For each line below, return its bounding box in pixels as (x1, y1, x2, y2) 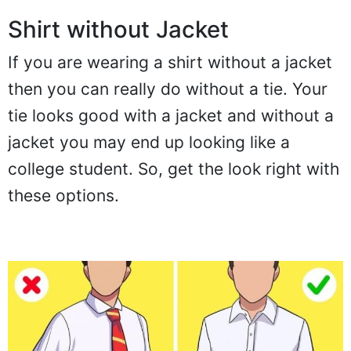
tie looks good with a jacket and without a (8, 106, 334, 126)
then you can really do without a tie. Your (8, 79, 327, 100)
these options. (8, 186, 119, 206)
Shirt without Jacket (8, 16, 229, 44)
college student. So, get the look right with (8, 159, 339, 179)
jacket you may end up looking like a (8, 132, 290, 153)
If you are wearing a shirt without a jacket (8, 52, 332, 73)
